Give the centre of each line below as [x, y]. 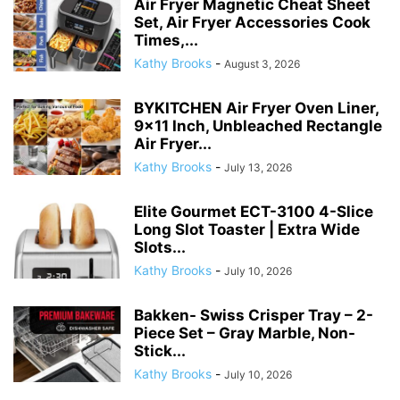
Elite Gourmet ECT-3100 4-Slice [254, 212]
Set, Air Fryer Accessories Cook [252, 23]
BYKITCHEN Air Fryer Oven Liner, [256, 108]
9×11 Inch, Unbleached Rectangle [258, 126]
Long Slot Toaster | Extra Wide [247, 230]
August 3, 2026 [262, 64]
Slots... [160, 248]
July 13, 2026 [258, 168]
